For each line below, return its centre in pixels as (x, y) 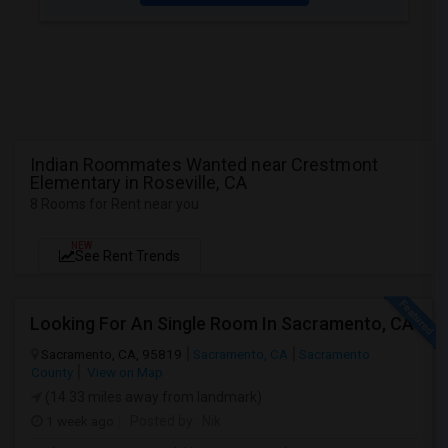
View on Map (123, 372)
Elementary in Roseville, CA (138, 182)
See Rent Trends (127, 256)
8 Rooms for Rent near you (114, 204)
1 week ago (78, 421)
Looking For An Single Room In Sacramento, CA (222, 323)
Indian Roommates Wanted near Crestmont (204, 164)
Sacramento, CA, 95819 (111, 354)
